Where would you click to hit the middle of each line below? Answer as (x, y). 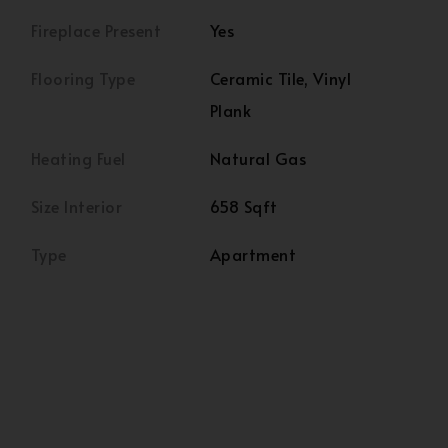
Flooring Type (83, 78)
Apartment (253, 254)
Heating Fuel (78, 158)
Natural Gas (258, 158)
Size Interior (77, 206)
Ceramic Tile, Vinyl (281, 78)
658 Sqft (244, 206)
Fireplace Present (96, 30)
